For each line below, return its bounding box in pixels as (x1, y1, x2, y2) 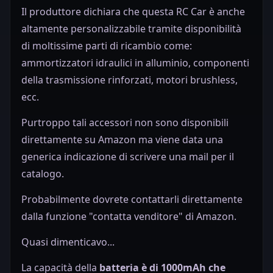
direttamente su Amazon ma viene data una (21, 133, 223, 147)
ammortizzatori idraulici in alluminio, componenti (21, 56, 249, 70)
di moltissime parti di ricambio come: (21, 39, 192, 53)
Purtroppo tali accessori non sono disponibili (21, 116, 229, 130)
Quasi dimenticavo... (21, 235, 117, 249)
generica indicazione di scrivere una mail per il (21, 150, 234, 164)
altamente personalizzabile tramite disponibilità (21, 22, 241, 36)
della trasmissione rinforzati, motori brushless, (21, 73, 238, 87)
